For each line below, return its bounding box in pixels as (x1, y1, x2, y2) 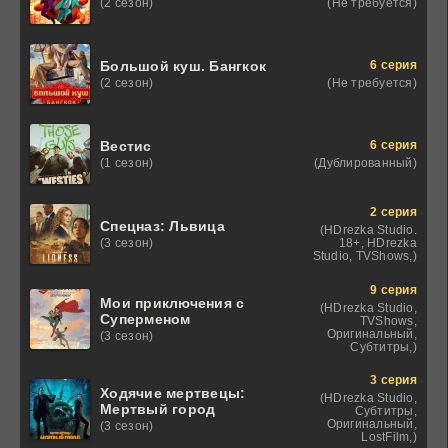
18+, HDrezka (338, 235, 417, 250)
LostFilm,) (361, 430, 417, 445)
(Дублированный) (314, 155, 417, 170)
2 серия (370, 204, 417, 219)
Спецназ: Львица (100, 218, 225, 235)
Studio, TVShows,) (312, 248, 417, 263)
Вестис (100, 138, 152, 155)
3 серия (370, 373, 417, 388)
